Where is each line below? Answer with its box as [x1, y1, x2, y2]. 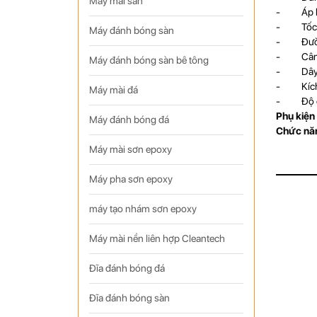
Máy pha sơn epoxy [88, 173, 173, 185]
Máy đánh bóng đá [88, 114, 169, 125]
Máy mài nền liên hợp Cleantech [88, 233, 225, 244]
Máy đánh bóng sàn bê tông [88, 54, 209, 66]
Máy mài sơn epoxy [88, 144, 172, 155]
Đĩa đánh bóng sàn [88, 292, 170, 304]
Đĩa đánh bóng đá [88, 263, 165, 274]
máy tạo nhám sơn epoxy [88, 203, 197, 214]
